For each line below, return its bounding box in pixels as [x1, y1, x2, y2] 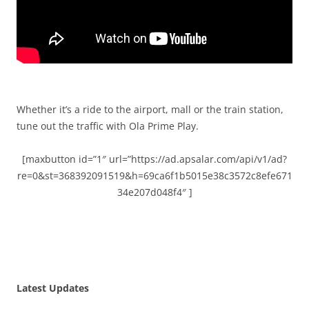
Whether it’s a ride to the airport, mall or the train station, [17, 103, 283, 117]
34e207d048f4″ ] [117, 186, 192, 199]
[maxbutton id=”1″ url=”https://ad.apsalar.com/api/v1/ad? [22, 152, 287, 166]
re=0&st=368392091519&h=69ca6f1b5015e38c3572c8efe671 [17, 169, 292, 183]
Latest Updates [17, 281, 89, 295]
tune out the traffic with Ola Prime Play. [17, 119, 199, 133]
